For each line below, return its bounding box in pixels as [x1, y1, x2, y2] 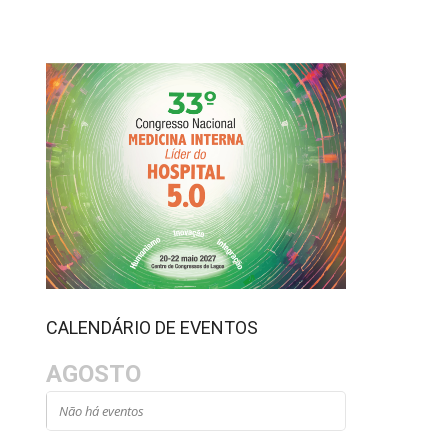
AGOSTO [46, 359, 142, 388]
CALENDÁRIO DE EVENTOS [46, 316, 259, 338]
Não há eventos [59, 401, 145, 420]
